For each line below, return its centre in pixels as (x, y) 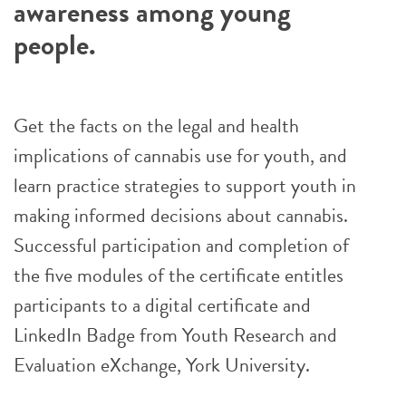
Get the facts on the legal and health (156, 125)
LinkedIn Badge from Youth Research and (175, 334)
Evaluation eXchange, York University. (162, 364)
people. (55, 44)
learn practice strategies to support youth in (185, 185)
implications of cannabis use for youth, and (180, 155)
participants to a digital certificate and (162, 304)
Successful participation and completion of (181, 245)
